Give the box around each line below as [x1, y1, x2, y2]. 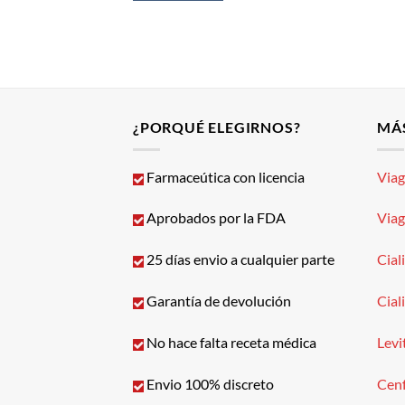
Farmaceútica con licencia [144, 167, 305, 185]
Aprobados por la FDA [144, 209, 286, 227]
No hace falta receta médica [144, 333, 316, 351]
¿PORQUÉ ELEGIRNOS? [133, 118, 301, 137]
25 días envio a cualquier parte [144, 250, 334, 268]
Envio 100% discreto [144, 374, 274, 392]
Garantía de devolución [144, 292, 291, 310]
